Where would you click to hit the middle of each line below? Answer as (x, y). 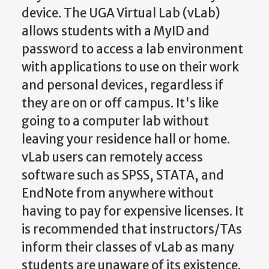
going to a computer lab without (115, 122)
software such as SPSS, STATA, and (123, 176)
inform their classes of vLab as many (128, 248)
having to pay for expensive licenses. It (133, 212)
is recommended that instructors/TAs (132, 230)
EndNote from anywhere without (118, 194)
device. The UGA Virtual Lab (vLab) (121, 14)
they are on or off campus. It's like (120, 104)
